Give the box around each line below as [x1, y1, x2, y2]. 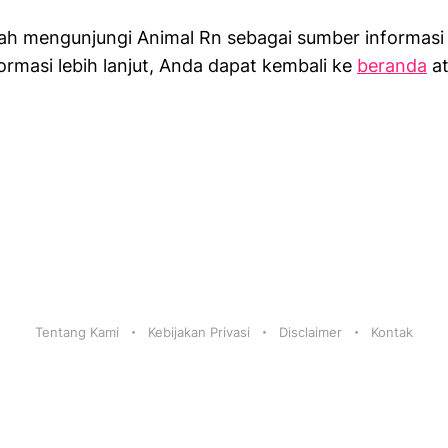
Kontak [371, 324, 413, 340]
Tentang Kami [35, 324, 119, 340]
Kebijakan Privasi [148, 324, 250, 340]
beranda [357, 54, 427, 76]
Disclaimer [279, 324, 342, 340]
